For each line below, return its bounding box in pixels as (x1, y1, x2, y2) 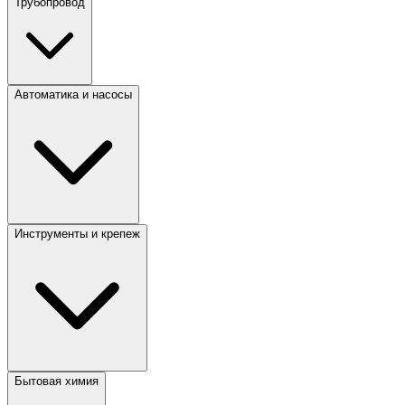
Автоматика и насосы (14, 88, 132, 102)
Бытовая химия (14, 374, 99, 389)
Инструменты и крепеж (14, 227, 140, 241)
